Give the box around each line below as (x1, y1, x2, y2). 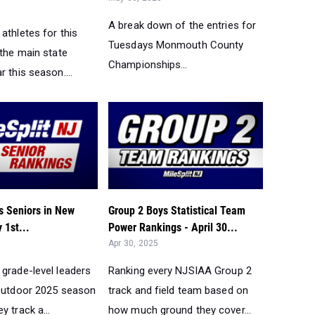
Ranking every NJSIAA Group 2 (108, 264, 252, 278)
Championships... (108, 58, 188, 71)
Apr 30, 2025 (108, 238, 159, 249)
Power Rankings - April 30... (108, 221, 238, 235)
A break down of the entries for (108, 18, 257, 32)
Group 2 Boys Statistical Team (108, 204, 245, 218)
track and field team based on (108, 284, 248, 297)
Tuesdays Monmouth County (108, 38, 244, 51)
